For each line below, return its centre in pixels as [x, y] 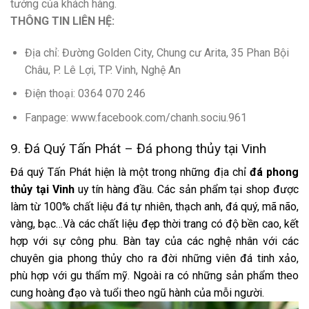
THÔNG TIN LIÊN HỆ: [62, 21]
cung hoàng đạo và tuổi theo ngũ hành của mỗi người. [137, 293]
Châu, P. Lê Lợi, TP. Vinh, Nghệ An [102, 70]
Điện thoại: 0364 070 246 [85, 94]
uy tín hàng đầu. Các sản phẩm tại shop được [188, 190]
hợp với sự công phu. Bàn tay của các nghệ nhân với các [154, 241]
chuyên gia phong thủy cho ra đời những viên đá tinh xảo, [154, 259]
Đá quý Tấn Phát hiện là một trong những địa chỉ [130, 172]
